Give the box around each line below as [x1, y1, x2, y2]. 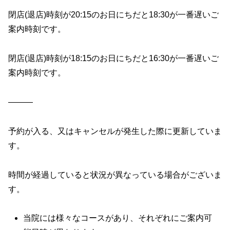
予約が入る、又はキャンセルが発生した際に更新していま [8, 126, 222, 136]
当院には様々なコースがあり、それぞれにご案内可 [23, 214, 213, 223]
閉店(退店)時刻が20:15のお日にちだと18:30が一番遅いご [8, 10, 219, 20]
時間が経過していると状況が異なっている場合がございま [8, 170, 222, 179]
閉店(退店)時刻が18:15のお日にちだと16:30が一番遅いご [8, 54, 219, 63]
